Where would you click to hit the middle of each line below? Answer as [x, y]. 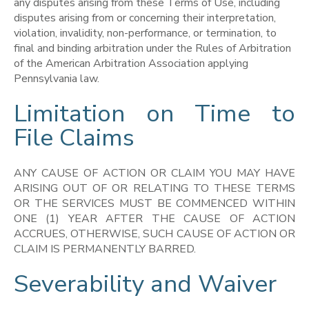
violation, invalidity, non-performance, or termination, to [145, 33]
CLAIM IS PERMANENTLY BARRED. [105, 249]
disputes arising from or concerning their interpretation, [145, 18]
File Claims [74, 138]
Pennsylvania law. [57, 78]
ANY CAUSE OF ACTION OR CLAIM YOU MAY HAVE [154, 173]
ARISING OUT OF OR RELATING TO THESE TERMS [154, 188]
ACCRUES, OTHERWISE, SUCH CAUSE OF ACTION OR [154, 233]
